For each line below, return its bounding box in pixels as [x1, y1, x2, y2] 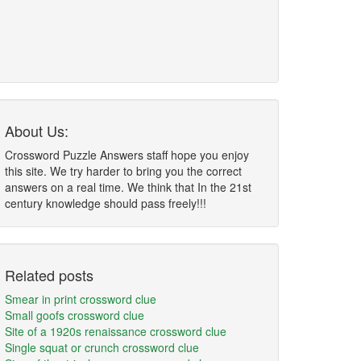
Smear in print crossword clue [5, 291, 156, 307]
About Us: [5, 120, 68, 141]
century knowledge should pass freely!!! [5, 195, 206, 211]
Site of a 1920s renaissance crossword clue [5, 323, 226, 339]
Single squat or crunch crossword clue [5, 339, 199, 355]
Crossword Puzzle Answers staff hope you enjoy [5, 147, 249, 163]
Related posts [5, 264, 93, 285]
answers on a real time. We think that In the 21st [5, 179, 251, 195]
